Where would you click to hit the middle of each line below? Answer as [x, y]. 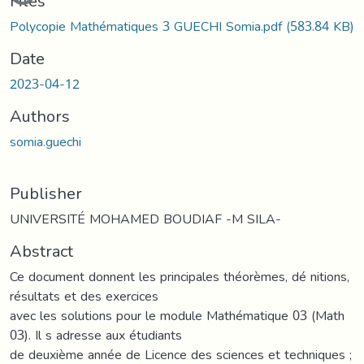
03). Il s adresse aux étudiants [96, 335]
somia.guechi [45, 141]
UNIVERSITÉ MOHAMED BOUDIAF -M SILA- [145, 219]
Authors [40, 116]
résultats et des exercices [84, 296]
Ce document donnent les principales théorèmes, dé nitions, [180, 276]
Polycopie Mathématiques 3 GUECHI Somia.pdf [148, 26]
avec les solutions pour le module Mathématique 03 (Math [177, 315]
